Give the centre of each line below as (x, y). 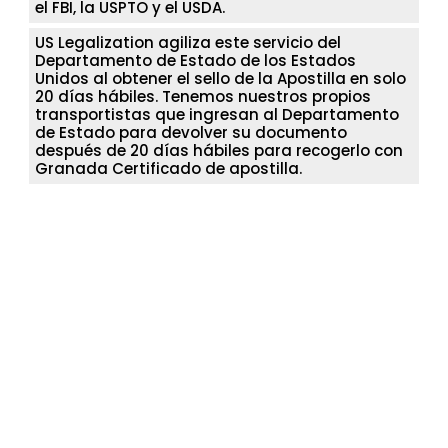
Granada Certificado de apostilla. (168, 168)
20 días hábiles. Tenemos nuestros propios (203, 96)
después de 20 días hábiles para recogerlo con (219, 150)
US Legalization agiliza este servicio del (188, 42)
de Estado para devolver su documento (191, 132)
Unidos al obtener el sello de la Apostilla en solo (220, 78)
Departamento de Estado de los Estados (195, 60)
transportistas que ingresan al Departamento (217, 114)
